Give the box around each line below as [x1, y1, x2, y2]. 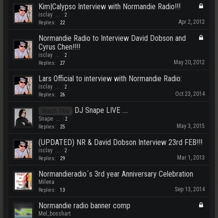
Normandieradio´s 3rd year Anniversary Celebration [38, 169, 193, 179]
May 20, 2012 [174, 59, 205, 66]
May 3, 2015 [177, 123, 205, 129]
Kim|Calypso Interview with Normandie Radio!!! [38, 2, 181, 11]
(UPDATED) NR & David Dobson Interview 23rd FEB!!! [38, 138, 202, 147]
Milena [38, 179, 54, 185]
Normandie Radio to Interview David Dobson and [38, 34, 186, 43]
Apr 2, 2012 [179, 18, 205, 25]
